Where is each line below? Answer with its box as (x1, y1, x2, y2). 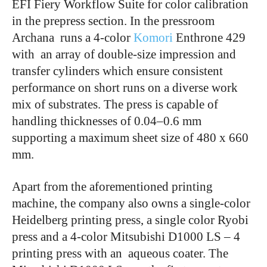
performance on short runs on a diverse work (12, 80, 238, 95)
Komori (133, 30, 173, 45)
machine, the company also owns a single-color (12, 196, 250, 210)
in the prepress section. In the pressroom (12, 14, 215, 28)
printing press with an (12, 246, 122, 260)
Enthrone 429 (173, 30, 246, 45)
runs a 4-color (60, 30, 133, 45)
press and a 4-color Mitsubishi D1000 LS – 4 (12, 229, 240, 244)
